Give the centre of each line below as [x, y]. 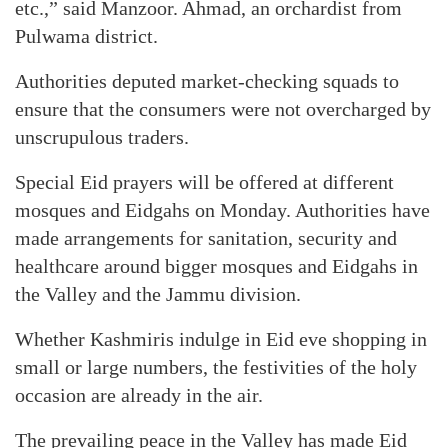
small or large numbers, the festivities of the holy [216, 367]
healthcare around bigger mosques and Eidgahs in [216, 266]
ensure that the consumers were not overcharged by [223, 109]
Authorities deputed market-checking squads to [207, 81]
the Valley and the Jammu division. [158, 294]
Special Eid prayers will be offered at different [204, 182]
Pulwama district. [86, 36]
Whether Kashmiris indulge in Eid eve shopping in [221, 339]
